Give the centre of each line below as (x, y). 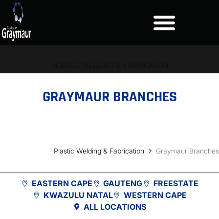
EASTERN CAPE (62, 183)
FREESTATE (176, 183)
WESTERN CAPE (155, 195)
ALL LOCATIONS (115, 207)
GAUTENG (123, 183)
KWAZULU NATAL (78, 195)
